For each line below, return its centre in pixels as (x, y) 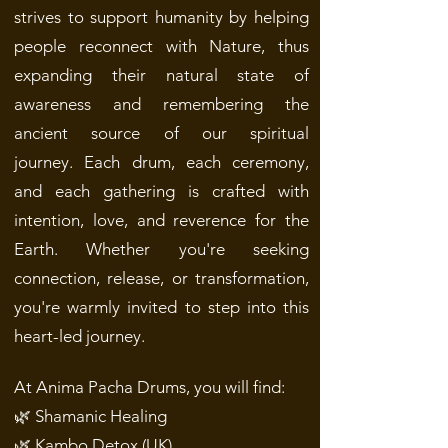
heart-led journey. (79, 336)
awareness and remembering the (161, 104)
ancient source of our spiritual (161, 133)
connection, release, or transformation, (161, 278)
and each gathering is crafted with (161, 191)
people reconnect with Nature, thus (161, 46)
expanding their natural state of (161, 75)
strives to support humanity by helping (161, 17)
